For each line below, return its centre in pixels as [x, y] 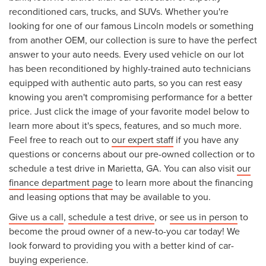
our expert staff [142, 139]
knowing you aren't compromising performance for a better [131, 96]
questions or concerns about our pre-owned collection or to [132, 153]
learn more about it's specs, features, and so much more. [125, 125]
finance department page [61, 182]
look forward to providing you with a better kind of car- [121, 245]
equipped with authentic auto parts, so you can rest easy [126, 82]
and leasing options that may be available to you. [110, 196]
